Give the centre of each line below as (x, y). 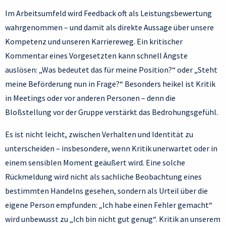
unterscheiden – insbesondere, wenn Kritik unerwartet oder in (111, 149)
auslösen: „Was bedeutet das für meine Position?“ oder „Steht (111, 70)
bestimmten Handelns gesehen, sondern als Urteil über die (106, 191)
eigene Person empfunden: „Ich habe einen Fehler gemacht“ (109, 205)
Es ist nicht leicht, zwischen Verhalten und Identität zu (99, 134)
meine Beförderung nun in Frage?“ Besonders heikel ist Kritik (110, 84)
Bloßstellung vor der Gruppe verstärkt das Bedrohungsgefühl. (111, 112)
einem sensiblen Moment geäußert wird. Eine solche (95, 163)
